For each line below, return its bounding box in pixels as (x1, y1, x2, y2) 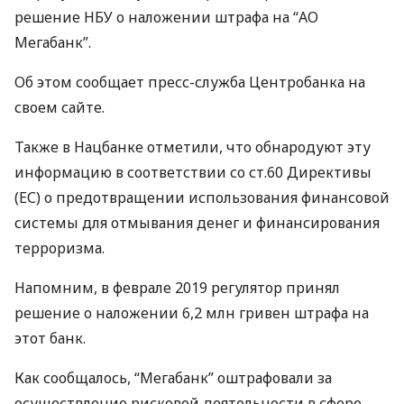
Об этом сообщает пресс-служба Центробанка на (14, 72, 365, 92)
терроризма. (14, 238, 105, 258)
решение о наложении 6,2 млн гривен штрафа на (14, 303, 369, 323)
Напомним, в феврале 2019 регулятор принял (14, 278, 340, 298)
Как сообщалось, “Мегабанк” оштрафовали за (14, 368, 332, 388)
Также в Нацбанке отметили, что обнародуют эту (14, 137, 371, 157)
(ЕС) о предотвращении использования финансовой (14, 188, 390, 207)
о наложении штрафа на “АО (113, 7, 318, 27)
